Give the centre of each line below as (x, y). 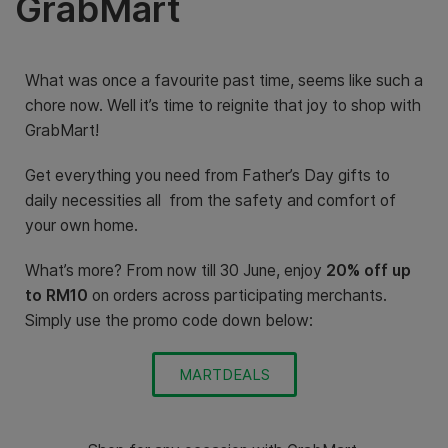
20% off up (368, 270)
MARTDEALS (224, 374)
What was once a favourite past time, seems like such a (224, 80)
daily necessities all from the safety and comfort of (210, 200)
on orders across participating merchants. (237, 295)
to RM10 (56, 295)
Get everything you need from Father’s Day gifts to (207, 175)
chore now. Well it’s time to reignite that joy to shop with (223, 105)
